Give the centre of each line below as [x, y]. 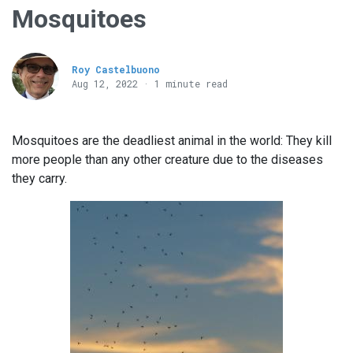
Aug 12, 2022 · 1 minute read [150, 84]
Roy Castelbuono [116, 70]
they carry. [39, 179]
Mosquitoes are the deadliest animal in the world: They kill [172, 141]
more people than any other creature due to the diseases [167, 160]
